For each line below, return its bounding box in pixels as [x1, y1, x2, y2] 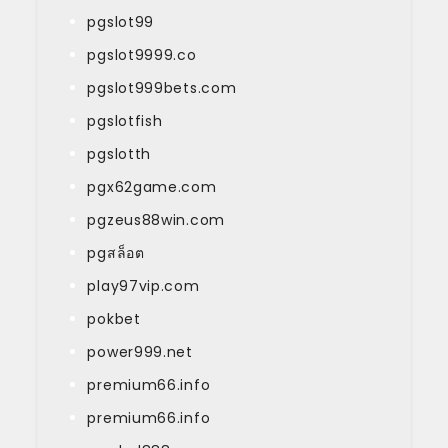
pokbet [87, 308, 141, 329]
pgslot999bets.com [87, 77, 237, 98]
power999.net [87, 341, 193, 362]
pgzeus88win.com [87, 209, 225, 230]
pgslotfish [87, 110, 163, 131]
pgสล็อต [87, 242, 145, 263]
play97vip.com [87, 275, 200, 296]
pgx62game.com [87, 176, 217, 197]
